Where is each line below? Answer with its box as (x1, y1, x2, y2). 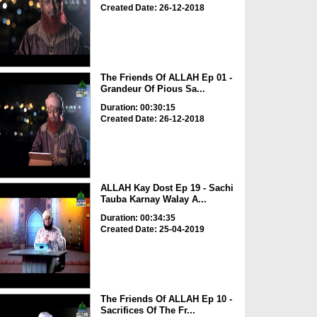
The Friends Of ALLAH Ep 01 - (100, 71, 232, 83)
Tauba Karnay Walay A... (100, 194, 207, 205)
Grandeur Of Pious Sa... (100, 83, 205, 94)
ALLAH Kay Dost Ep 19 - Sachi (100, 183, 234, 194)
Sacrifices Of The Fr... (100, 304, 195, 316)
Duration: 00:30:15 (100, 102, 175, 113)
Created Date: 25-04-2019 (100, 224, 204, 235)
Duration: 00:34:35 (100, 213, 175, 224)
